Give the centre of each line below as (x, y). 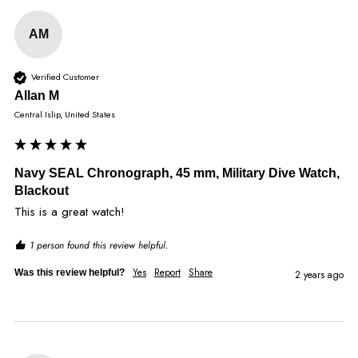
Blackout (42, 190)
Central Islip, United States (65, 114)
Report (167, 272)
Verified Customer (65, 77)
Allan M (37, 95)
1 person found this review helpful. (99, 245)
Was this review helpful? (70, 272)
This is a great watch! (70, 211)
